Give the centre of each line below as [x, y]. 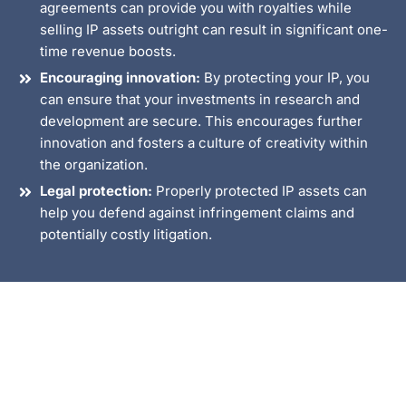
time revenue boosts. [108, 51]
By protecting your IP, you [285, 77]
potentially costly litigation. [126, 234]
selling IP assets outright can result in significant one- [214, 29]
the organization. [94, 164]
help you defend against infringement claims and [197, 213]
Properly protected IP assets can [260, 191]
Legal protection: [96, 191]
